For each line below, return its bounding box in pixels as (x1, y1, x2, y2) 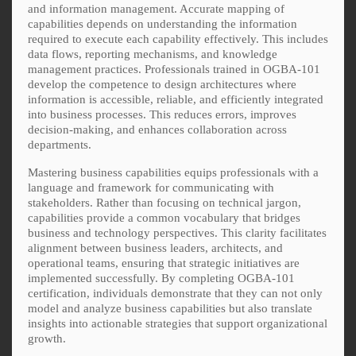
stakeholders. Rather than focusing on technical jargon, (28, 195, 301, 209)
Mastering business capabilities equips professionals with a (28, 165, 319, 179)
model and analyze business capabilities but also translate (28, 301, 312, 315)
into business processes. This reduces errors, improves (28, 107, 296, 121)
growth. (28, 331, 66, 345)
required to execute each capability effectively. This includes (28, 32, 328, 45)
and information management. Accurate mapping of (28, 2, 284, 15)
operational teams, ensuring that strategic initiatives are (28, 256, 300, 269)
